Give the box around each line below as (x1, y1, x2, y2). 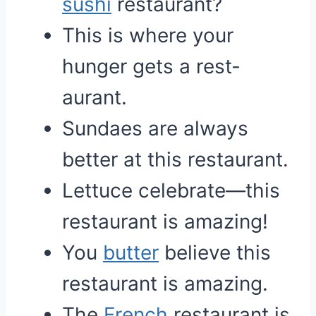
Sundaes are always (62, 116, 248, 140)
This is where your (62, 23, 233, 47)
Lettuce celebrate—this (62, 178, 280, 202)
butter (103, 241, 159, 265)
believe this (159, 241, 271, 265)
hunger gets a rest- (62, 54, 241, 78)
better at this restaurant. (62, 147, 288, 171)
